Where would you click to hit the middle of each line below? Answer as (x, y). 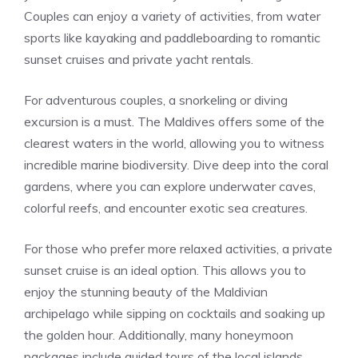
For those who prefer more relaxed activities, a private (178, 249)
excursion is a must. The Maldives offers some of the (174, 121)
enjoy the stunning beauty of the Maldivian (146, 292)
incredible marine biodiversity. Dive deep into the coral (176, 165)
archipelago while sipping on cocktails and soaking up (175, 313)
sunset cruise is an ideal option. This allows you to (165, 270)
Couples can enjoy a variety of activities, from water (172, 16)
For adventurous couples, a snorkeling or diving (156, 100)
